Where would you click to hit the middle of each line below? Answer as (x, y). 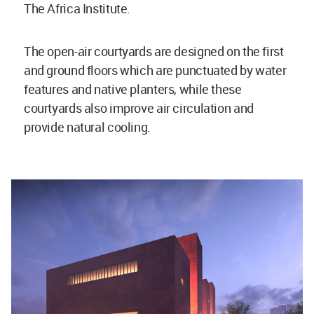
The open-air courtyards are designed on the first (154, 51)
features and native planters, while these (133, 89)
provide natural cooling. (89, 127)
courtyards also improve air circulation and (139, 108)
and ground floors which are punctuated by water (155, 70)
